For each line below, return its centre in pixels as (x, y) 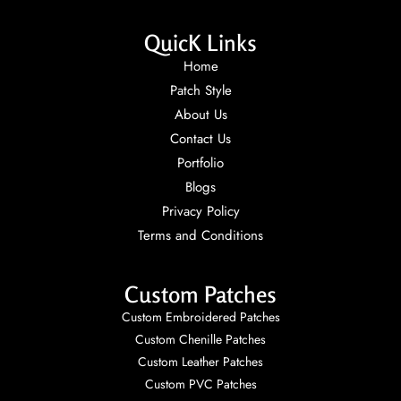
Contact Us (200, 139)
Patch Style (200, 91)
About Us (200, 115)
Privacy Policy (200, 212)
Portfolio (200, 163)
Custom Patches (200, 295)
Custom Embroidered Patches (200, 317)
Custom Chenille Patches (200, 340)
